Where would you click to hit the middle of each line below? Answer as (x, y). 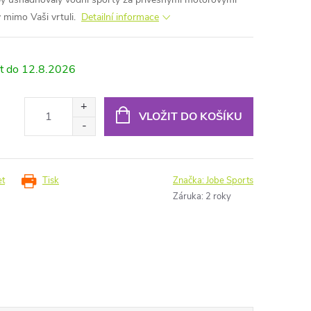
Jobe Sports (230, 180)
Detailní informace (120, 17)
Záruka (187, 196)
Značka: (190, 180)
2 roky (218, 196)
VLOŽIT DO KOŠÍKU (190, 116)
